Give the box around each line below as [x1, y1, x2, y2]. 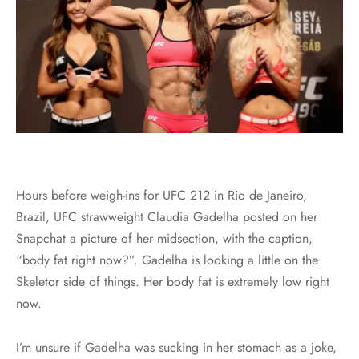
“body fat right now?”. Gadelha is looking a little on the [16, 250, 318, 269]
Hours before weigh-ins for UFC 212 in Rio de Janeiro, [16, 185, 307, 204]
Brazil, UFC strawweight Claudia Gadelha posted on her [16, 207, 317, 226]
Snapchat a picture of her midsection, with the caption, [16, 228, 313, 248]
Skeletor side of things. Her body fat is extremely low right [16, 272, 329, 291]
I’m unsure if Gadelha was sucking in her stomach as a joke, [16, 337, 337, 357]
